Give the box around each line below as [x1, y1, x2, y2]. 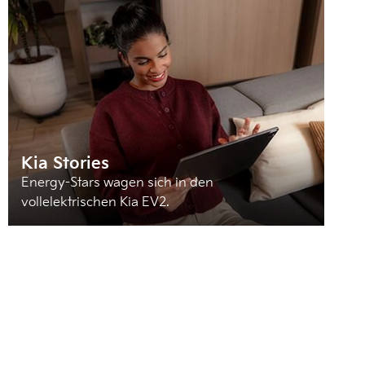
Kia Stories [21, 153, 109, 174]
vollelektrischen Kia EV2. [21, 194, 169, 210]
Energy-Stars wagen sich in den [21, 174, 213, 191]
